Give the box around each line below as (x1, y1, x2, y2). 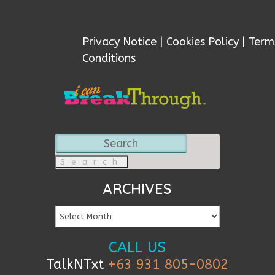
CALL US (109, 238, 166, 256)
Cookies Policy (166, 35, 239, 48)
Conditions (82, 52, 136, 65)
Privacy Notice (82, 35, 157, 48)
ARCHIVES (103, 180, 172, 198)
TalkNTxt (46, 256, 109, 273)
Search (54, 134, 89, 148)
